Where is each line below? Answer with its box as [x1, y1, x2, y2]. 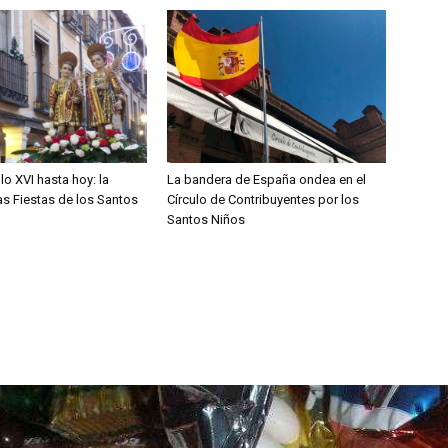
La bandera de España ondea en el [167, 172, 367, 188]
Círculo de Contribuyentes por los [167, 192, 360, 208]
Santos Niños [167, 212, 246, 228]
